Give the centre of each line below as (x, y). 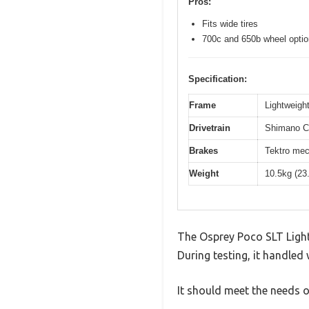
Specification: (218, 79)
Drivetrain (210, 128)
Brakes (203, 151)
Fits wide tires (230, 24)
